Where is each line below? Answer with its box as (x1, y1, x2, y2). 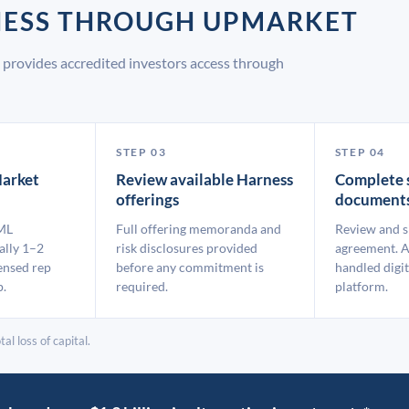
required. (116, 278, 169, 294)
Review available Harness (116, 170, 294, 189)
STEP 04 (334, 145, 385, 159)
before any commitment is (116, 259, 265, 275)
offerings (116, 190, 180, 209)
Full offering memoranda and (116, 221, 282, 236)
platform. (334, 278, 388, 294)
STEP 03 (116, 145, 167, 159)
